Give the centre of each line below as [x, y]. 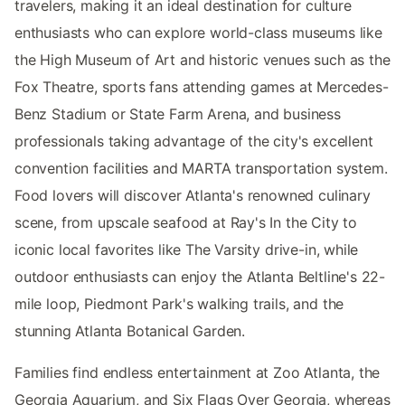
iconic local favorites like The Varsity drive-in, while [187, 250]
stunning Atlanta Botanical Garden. [130, 331]
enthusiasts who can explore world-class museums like [198, 33]
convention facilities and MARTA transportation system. [201, 169]
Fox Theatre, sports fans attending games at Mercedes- [202, 87]
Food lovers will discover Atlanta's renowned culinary [193, 196]
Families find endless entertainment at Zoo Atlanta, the [198, 373]
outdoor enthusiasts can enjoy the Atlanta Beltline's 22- [200, 277]
